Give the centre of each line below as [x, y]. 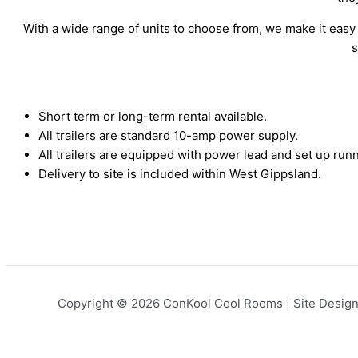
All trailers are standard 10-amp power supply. [168, 135]
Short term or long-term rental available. [153, 116]
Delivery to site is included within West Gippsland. [180, 173]
